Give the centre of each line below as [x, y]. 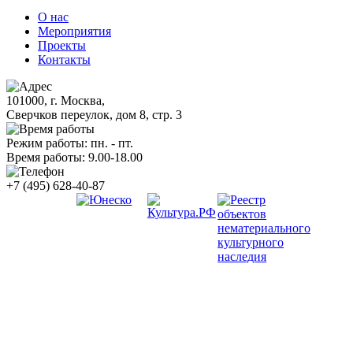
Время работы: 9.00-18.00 [74, 158]
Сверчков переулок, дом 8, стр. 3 [94, 115]
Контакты [64, 60]
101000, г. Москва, [56, 101]
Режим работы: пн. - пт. [70, 143]
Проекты [62, 46]
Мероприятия [74, 32]
